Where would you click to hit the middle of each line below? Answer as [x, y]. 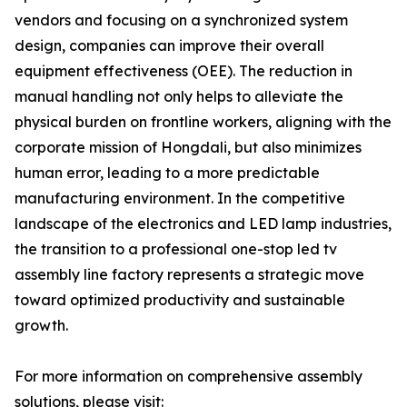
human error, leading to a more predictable [167, 173]
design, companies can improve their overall [169, 45]
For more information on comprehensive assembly [189, 376]
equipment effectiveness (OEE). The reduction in [184, 71]
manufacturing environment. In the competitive [180, 198]
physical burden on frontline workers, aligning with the [203, 122]
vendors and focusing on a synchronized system [181, 20]
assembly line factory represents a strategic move [189, 274]
